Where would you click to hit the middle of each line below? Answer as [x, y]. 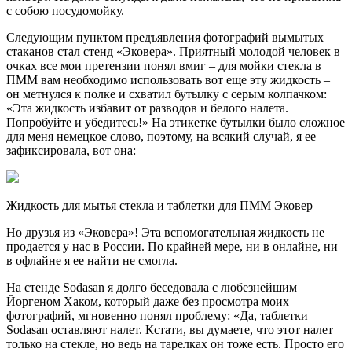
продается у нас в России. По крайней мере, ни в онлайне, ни [172, 247]
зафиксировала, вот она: [71, 151]
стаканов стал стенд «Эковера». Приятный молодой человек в [173, 52]
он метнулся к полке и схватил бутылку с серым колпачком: [167, 94]
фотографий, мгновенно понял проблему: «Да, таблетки [157, 316]
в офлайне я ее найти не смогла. [92, 261]
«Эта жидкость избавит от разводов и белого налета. [147, 108]
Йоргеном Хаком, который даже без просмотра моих [148, 302]
